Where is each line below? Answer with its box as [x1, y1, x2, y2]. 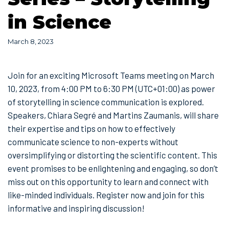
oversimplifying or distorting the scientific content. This [8, 149, 217, 160]
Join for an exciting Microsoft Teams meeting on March [8, 70, 214, 80]
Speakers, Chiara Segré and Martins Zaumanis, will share [8, 109, 219, 120]
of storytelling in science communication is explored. [8, 96, 204, 107]
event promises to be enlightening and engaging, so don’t [8, 163, 218, 173]
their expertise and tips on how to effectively [8, 123, 175, 133]
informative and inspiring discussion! [8, 202, 145, 213]
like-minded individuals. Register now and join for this [8, 189, 204, 200]
